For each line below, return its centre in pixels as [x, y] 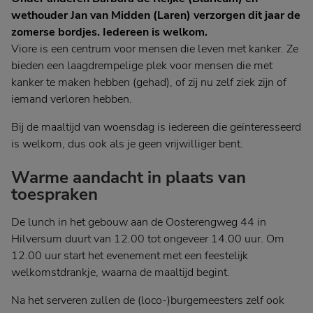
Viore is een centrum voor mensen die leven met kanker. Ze [155, 49]
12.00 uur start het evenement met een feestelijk [130, 256]
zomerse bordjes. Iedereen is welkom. [109, 32]
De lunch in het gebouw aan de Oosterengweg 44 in [139, 223]
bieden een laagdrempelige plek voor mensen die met [142, 66]
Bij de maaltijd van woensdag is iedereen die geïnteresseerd [156, 128]
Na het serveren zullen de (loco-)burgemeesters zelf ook [148, 301]
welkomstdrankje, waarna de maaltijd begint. [121, 273]
